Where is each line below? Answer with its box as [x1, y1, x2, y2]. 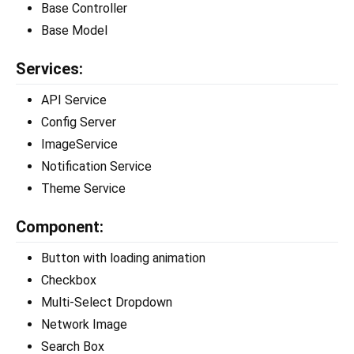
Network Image [41, 317, 127, 333]
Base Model [41, 23, 107, 39]
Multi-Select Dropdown [41, 295, 172, 311]
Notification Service [41, 159, 152, 175]
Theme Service [41, 181, 126, 197]
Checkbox [41, 273, 96, 288]
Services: [16, 59, 83, 79]
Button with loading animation [41, 250, 205, 266]
